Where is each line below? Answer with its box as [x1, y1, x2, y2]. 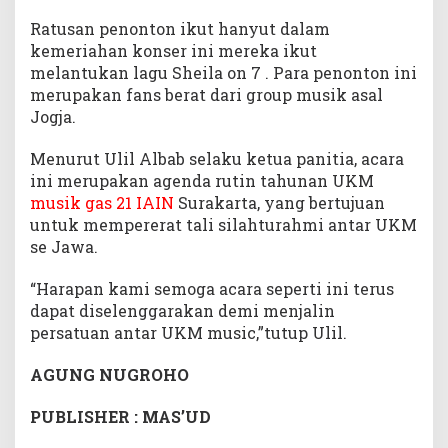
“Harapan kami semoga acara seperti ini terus [30, 277, 394, 299]
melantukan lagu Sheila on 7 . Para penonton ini [30, 61, 417, 83]
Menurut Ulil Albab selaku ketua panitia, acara [30, 147, 404, 169]
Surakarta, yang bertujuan [174, 191, 385, 213]
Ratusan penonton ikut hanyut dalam [30, 17, 330, 39]
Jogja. [30, 105, 76, 127]
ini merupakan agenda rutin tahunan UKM [30, 169, 374, 191]
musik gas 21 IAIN [30, 191, 174, 213]
